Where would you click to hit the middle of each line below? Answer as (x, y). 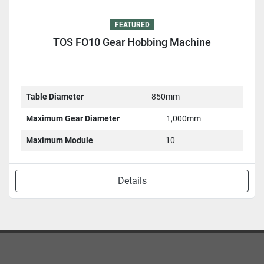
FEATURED (132, 24)
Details (132, 180)
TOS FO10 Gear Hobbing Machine (132, 42)
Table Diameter (55, 96)
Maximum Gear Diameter (73, 118)
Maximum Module (60, 140)
